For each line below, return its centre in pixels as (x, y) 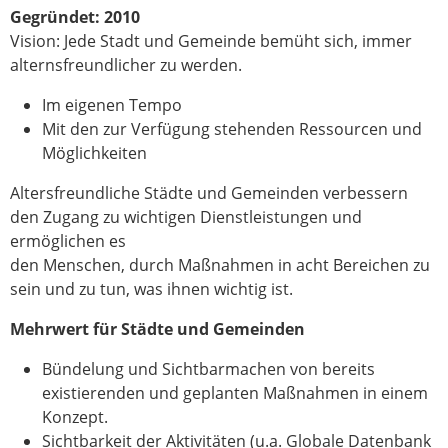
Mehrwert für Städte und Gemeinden (157, 328)
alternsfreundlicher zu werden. (126, 64)
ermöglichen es (68, 240)
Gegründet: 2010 (75, 16)
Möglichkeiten (94, 152)
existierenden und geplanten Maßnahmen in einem (235, 392)
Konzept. (75, 416)
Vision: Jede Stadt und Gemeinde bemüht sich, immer (211, 40)
